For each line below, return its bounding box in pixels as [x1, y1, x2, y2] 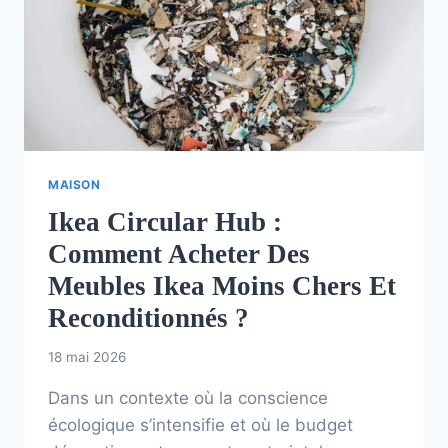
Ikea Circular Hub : [48, 206, 282, 237]
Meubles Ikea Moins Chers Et [48, 270, 396, 301]
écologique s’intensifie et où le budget [48, 415, 353, 436]
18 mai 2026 [48, 349, 126, 366]
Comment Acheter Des [48, 238, 310, 269]
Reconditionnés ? [48, 302, 249, 333]
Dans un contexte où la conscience [48, 388, 328, 409]
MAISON [48, 176, 101, 192]
